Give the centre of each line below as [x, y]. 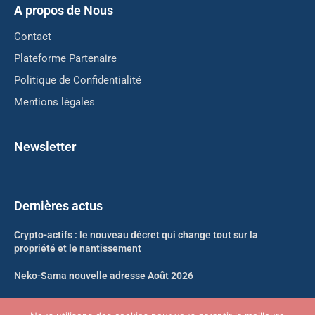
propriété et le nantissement [78, 248]
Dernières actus [58, 206]
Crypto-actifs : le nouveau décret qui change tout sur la [136, 235]
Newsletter [45, 147]
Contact [33, 37]
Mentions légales [54, 102]
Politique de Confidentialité [78, 80]
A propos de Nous [64, 10]
